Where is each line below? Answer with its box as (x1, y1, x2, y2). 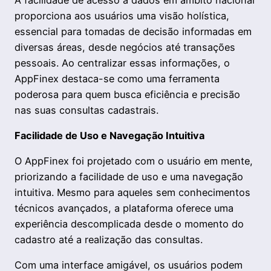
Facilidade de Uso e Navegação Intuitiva (15, 129, 204, 142)
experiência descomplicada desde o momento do (15, 218, 244, 230)
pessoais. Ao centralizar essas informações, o (15, 56, 230, 69)
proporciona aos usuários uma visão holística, (15, 9, 229, 22)
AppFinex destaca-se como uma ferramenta (15, 72, 220, 85)
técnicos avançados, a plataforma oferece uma (15, 202, 233, 215)
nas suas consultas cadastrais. (15, 103, 158, 116)
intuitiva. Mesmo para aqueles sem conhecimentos (15, 186, 250, 199)
